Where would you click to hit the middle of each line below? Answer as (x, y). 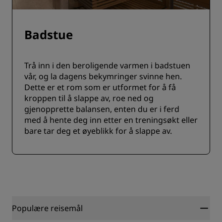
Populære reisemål (47, 208)
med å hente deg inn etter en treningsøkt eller (111, 120)
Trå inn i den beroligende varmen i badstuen (107, 65)
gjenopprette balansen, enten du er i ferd (102, 109)
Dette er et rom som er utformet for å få (100, 87)
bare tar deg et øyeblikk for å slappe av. (98, 131)
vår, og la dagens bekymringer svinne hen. (103, 76)
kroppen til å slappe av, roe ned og (89, 98)
